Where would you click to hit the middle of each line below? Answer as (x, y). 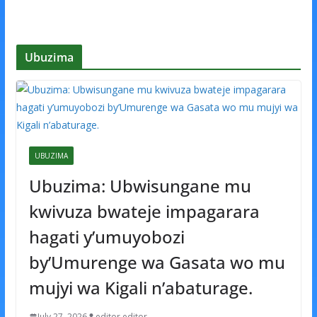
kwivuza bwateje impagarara (144, 212)
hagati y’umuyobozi (106, 237)
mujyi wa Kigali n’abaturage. (140, 288)
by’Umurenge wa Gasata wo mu (157, 263)
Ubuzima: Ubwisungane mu (140, 186)
